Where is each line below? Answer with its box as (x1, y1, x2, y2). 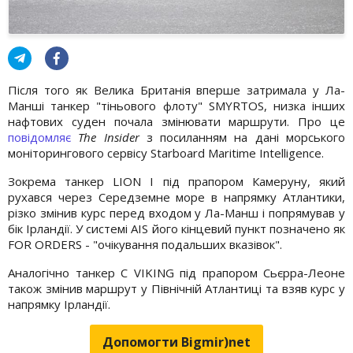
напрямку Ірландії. (8, 295, 110, 312)
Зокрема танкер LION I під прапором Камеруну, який (8, 173, 345, 189)
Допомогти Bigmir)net (102, 333, 251, 351)
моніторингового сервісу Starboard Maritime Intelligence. (8, 144, 324, 161)
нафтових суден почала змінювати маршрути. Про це (8, 113, 345, 129)
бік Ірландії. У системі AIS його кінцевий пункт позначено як (8, 220, 345, 236)
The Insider (78, 128, 139, 145)
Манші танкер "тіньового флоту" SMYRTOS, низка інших (8, 97, 345, 113)
